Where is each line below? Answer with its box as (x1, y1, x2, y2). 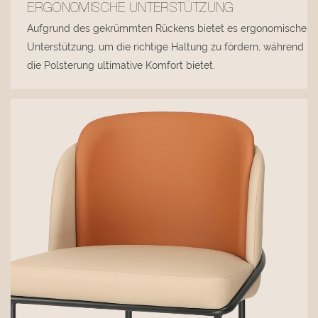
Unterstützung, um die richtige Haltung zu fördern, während (27, 41, 305, 53)
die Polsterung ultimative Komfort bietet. (27, 60, 216, 72)
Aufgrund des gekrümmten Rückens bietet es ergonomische (27, 23, 307, 35)
